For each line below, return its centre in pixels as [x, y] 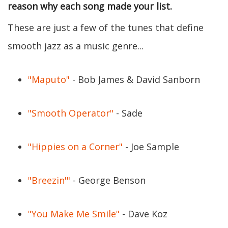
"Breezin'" [49, 180]
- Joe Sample [151, 147]
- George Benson [108, 180]
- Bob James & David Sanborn [135, 79]
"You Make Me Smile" [74, 214]
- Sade [128, 113]
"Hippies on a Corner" [75, 147]
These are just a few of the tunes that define [106, 27]
